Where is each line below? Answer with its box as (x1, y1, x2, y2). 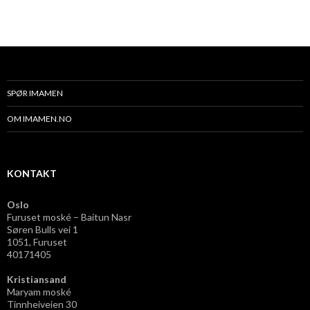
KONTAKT (7, 167, 57, 179)
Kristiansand (7, 273, 66, 285)
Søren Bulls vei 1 (7, 223, 78, 235)
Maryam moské (7, 285, 71, 298)
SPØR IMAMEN (7, 87, 63, 98)
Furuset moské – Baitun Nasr (7, 210, 131, 223)
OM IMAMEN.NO (7, 113, 72, 124)
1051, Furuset (7, 235, 67, 248)
